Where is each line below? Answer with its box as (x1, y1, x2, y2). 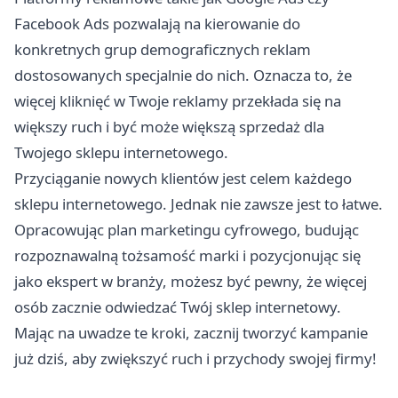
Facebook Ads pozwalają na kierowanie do (14, 13, 300, 35)
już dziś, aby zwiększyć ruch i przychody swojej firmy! (14, 348, 377, 370)
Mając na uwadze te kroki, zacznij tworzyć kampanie (14, 322, 368, 344)
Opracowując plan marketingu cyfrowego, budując (14, 219, 359, 241)
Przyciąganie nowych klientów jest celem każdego (14, 168, 352, 189)
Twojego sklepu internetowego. (14, 142, 228, 163)
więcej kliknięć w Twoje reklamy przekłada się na (14, 91, 341, 112)
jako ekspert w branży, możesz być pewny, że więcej (14, 271, 367, 292)
